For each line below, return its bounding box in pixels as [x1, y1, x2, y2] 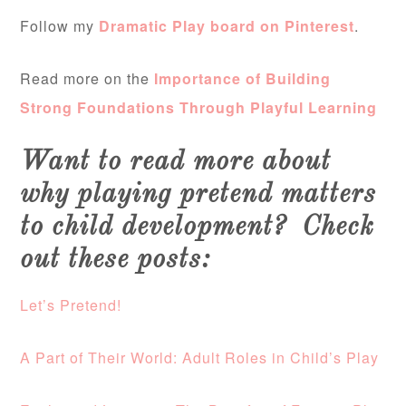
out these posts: [20, 246, 210, 275]
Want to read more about [20, 149, 332, 177]
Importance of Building [150, 68, 332, 90]
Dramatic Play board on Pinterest [99, 15, 355, 37]
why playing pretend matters [20, 181, 377, 209]
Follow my [20, 15, 100, 37]
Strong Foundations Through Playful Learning [20, 97, 378, 119]
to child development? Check [20, 214, 375, 242]
